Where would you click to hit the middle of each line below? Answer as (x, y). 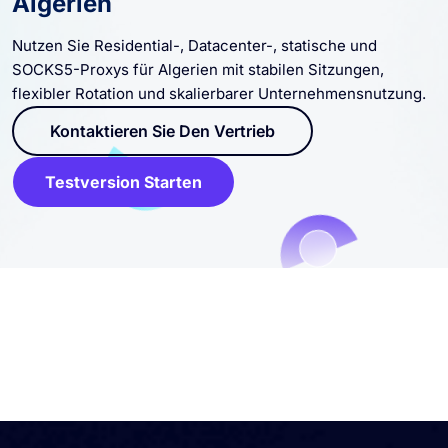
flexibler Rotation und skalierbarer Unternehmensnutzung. (219, 93)
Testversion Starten (123, 181)
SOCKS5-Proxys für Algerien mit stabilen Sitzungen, (198, 69)
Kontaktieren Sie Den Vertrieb (162, 130)
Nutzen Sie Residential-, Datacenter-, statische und (194, 45)
